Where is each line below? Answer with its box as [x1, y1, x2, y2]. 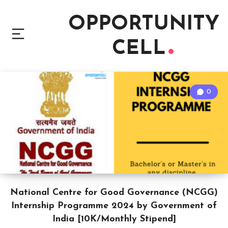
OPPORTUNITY [68, 14, 219, 35]
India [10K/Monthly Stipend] [52, 214, 176, 224]
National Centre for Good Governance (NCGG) [10, 188, 218, 197]
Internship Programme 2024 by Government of [11, 201, 217, 211]
